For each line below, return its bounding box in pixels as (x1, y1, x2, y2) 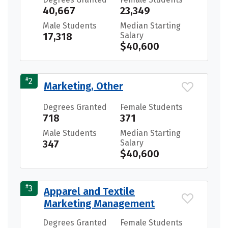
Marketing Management (44, 197, 155, 210)
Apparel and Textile (44, 185, 135, 197)
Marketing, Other (44, 79, 123, 92)
